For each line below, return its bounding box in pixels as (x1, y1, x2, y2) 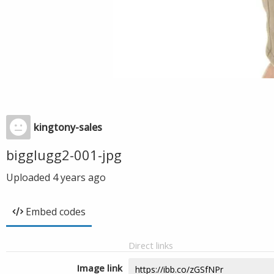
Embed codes (26, 205, 86, 218)
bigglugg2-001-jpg (6, 146, 122, 164)
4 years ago (53, 171, 106, 184)
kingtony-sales (34, 120, 102, 134)
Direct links (128, 239, 173, 251)
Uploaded (6, 171, 53, 184)
